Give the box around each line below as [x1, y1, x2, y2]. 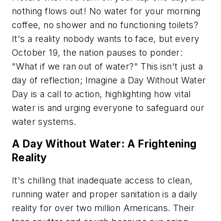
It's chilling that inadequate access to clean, [12, 175, 193, 185]
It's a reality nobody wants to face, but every [12, 33, 200, 44]
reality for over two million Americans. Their [12, 202, 194, 213]
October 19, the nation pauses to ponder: [12, 47, 183, 58]
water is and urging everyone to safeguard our [12, 102, 204, 113]
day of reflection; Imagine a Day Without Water [12, 74, 206, 85]
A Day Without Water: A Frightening [12, 138, 197, 150]
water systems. [12, 116, 76, 127]
